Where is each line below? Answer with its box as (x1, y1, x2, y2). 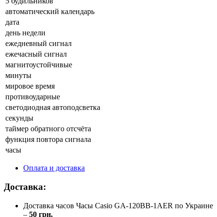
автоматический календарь (5, 7, 94, 16)
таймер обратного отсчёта (5, 124, 91, 133)
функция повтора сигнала (5, 135, 91, 144)
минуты (5, 71, 31, 80)
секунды (5, 114, 33, 123)
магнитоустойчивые (5, 61, 72, 69)
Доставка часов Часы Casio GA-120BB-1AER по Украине (23, 201, 213, 210)
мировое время (5, 82, 55, 91)
